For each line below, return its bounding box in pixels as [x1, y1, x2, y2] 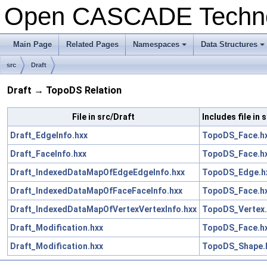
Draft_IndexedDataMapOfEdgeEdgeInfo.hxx [10, 167, 185, 177]
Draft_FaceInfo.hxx [10, 148, 86, 159]
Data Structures [201, 40, 257, 49]
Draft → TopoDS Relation [7, 85, 122, 97]
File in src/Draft [72, 111, 135, 122]
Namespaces [133, 40, 179, 49]
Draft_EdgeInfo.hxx [10, 130, 88, 140]
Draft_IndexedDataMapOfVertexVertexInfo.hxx [10, 204, 197, 214]
